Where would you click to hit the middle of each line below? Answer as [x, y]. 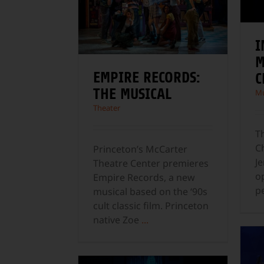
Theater [107, 108]
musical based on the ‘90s [150, 192]
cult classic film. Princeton [151, 206]
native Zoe [117, 220]
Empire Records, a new [144, 178]
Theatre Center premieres [151, 164]
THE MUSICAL [132, 94]
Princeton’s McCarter [140, 149]
